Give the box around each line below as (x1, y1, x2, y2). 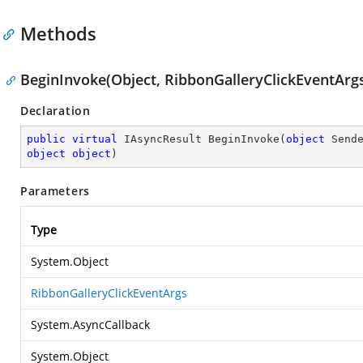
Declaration (20, 103, 91, 118)
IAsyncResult (117, 133, 208, 145)
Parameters (20, 183, 90, 199)
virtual (72, 133, 117, 145)
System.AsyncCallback (31, 317, 150, 332)
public (27, 133, 66, 145)
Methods (20, 21, 96, 45)
